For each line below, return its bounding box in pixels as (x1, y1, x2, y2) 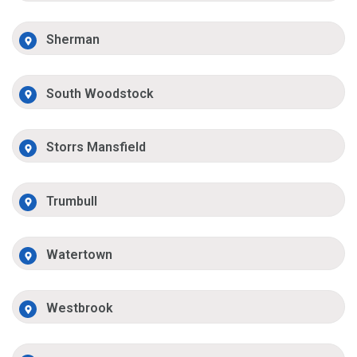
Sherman (46, 32, 100, 48)
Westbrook (46, 300, 114, 316)
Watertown (46, 247, 113, 262)
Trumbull (46, 193, 98, 209)
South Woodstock (46, 85, 155, 101)
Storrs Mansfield (46, 139, 147, 155)
